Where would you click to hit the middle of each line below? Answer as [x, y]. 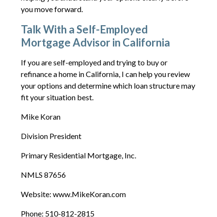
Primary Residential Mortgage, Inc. [78, 155]
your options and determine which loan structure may [108, 85]
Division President [51, 136]
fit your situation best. [57, 97]
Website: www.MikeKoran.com [73, 194]
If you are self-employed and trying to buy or [94, 62]
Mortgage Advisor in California [95, 42]
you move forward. [52, 9]
